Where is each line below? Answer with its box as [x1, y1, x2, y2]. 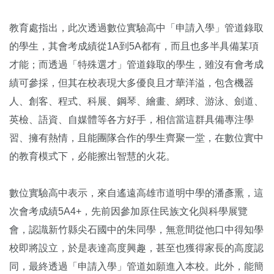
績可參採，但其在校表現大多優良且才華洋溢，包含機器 [9, 78, 254, 89]
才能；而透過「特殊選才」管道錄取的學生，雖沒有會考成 [9, 59, 264, 70]
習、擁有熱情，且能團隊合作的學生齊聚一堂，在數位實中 [9, 133, 264, 144]
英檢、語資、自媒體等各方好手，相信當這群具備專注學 [9, 114, 254, 125]
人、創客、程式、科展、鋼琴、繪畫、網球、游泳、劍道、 [9, 96, 264, 107]
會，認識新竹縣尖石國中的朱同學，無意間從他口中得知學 [9, 224, 264, 235]
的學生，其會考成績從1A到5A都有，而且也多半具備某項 [9, 41, 259, 52]
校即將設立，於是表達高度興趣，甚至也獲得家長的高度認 [9, 243, 264, 254]
